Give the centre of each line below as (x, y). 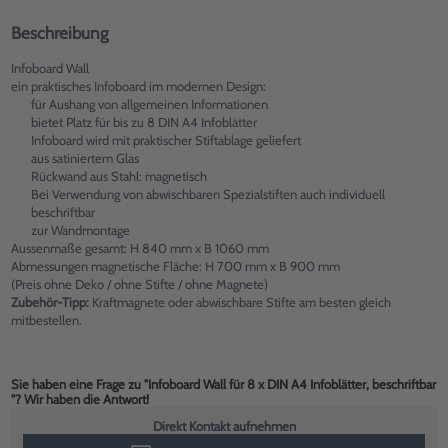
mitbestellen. (46, 320)
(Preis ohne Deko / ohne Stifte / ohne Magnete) (139, 284)
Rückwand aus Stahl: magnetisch (118, 176)
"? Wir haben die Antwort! (80, 399)
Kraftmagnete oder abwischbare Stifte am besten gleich (240, 302)
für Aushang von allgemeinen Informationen (149, 104)
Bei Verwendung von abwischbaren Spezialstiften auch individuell (207, 194)
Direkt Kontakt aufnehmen (224, 426)
